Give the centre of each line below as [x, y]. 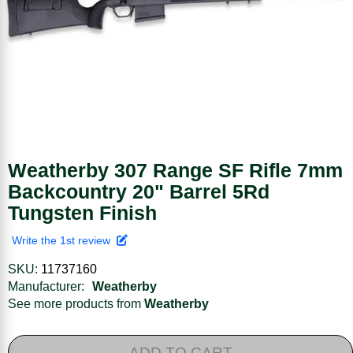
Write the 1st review [64, 240]
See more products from [76, 303]
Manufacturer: [46, 286]
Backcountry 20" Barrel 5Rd [139, 191]
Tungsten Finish [82, 212]
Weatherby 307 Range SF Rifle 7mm [175, 170]
